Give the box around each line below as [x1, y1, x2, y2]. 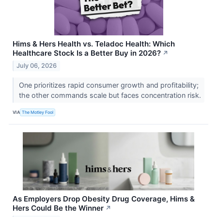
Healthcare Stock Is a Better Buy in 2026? [13, 48, 161, 58]
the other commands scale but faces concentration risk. [18, 91, 203, 99]
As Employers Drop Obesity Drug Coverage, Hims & [13, 194, 195, 203]
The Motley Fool [22, 109, 54, 115]
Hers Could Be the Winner [13, 203, 104, 213]
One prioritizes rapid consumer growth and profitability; [18, 80, 199, 89]
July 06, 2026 [16, 62, 57, 69]
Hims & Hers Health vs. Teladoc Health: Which [13, 39, 175, 48]
